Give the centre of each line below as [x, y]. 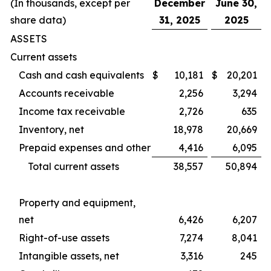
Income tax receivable [72, 111]
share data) [38, 20]
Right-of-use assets [64, 237]
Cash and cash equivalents [81, 75]
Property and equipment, [77, 202]
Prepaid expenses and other [85, 147]
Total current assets [73, 166]
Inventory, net [51, 129]
